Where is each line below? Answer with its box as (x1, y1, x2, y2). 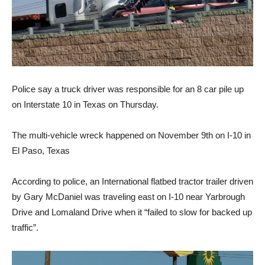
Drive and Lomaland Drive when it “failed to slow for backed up (12, 206, 252, 217)
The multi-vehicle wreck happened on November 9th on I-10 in (12, 130, 251, 140)
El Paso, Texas (12, 145, 70, 156)
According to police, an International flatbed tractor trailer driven (12, 176, 253, 186)
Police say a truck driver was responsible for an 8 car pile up (12, 83, 244, 94)
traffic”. (12, 222, 38, 232)
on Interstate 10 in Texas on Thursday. (12, 99, 159, 109)
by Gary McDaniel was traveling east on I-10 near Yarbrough (12, 191, 245, 202)
